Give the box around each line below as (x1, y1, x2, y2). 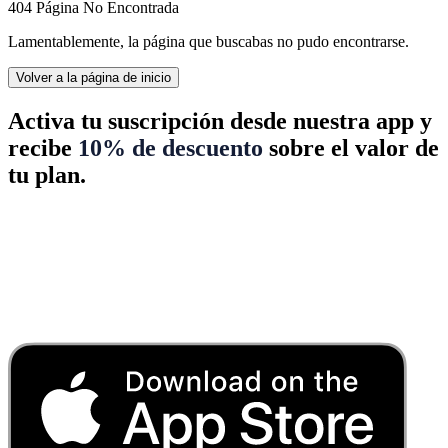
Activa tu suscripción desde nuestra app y (8, 107, 432, 134)
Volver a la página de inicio (16, 69, 171, 85)
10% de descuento (78, 134, 263, 161)
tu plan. (8, 161, 86, 188)
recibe (8, 134, 78, 161)
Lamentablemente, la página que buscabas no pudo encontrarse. (8, 32, 409, 50)
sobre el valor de (263, 134, 439, 161)
